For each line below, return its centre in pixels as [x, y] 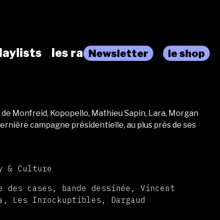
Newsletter [118, 53]
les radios [80, 53]
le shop [186, 53]
